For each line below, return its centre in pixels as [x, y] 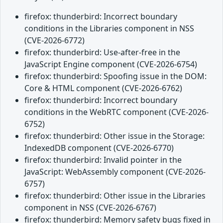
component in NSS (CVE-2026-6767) [90, 208]
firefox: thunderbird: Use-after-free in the [102, 52]
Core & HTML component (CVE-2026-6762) [103, 88]
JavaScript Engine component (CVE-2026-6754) [111, 64]
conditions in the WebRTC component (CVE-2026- [116, 112]
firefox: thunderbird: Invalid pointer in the [103, 160]
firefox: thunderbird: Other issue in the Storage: [114, 136]
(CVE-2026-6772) [55, 40]
